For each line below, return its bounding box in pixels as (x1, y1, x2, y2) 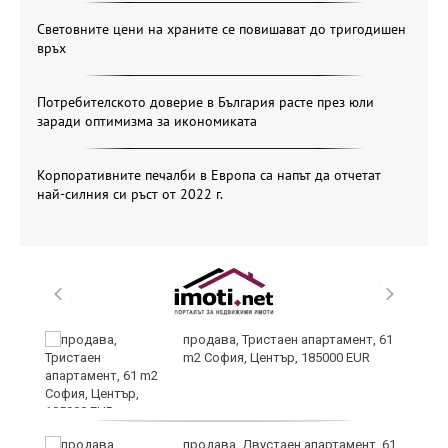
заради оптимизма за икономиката (37, 111, 257, 130)
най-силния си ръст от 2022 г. (37, 184, 223, 203)
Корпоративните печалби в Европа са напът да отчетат (37, 165, 381, 184)
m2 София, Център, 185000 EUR (183, 349, 370, 365)
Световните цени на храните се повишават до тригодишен (37, 19, 406, 38)
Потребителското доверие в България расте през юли (37, 92, 374, 111)
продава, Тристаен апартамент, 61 (183, 331, 393, 347)
